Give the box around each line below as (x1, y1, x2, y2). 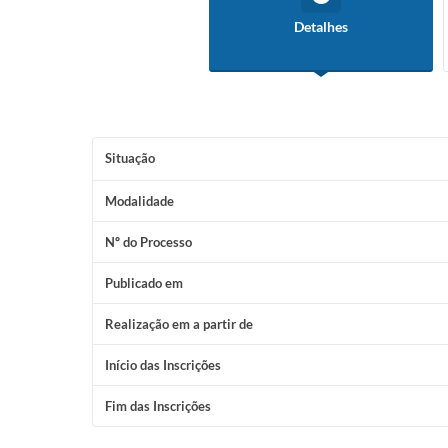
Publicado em (105, 275, 183, 291)
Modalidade (105, 193, 174, 209)
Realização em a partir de (105, 316, 253, 332)
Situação (105, 150, 155, 166)
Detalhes (294, 18, 348, 35)
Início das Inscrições (105, 357, 221, 373)
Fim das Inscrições (105, 398, 211, 414)
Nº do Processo (105, 234, 192, 250)
